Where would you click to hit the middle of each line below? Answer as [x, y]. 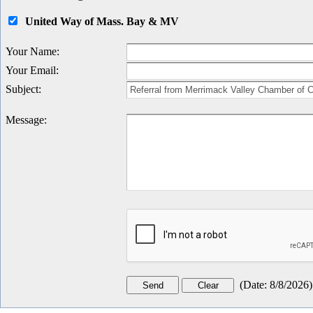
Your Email [31, 70]
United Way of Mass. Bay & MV [102, 21]
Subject [22, 89]
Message [25, 120]
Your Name [31, 51]
